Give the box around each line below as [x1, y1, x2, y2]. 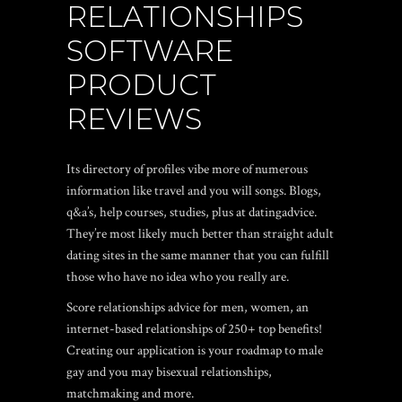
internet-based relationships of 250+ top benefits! [66, 320, 322, 337]
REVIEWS [66, 101, 202, 136]
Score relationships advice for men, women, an [66, 299, 309, 316]
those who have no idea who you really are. [66, 268, 289, 285]
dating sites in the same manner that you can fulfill [66, 247, 329, 264]
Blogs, [286, 182, 321, 199]
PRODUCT [66, 67, 216, 102]
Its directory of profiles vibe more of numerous [66, 161, 308, 178]
